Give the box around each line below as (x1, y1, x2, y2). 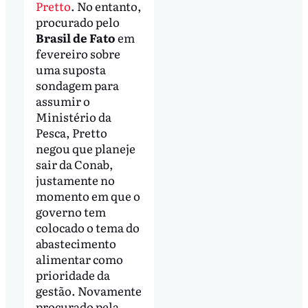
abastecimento (35, 234, 116, 252)
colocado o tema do (35, 218, 140, 236)
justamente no (35, 170, 115, 188)
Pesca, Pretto (35, 123, 107, 141)
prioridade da (35, 265, 110, 283)
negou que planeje (35, 139, 135, 157)
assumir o (35, 91, 90, 109)
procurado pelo (35, 12, 120, 30)
